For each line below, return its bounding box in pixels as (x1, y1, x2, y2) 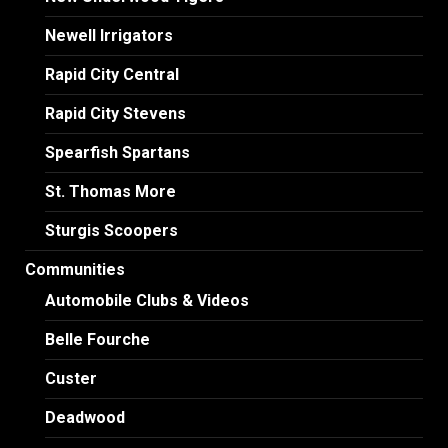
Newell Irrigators (45, 25, 173, 45)
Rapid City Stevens (45, 103, 186, 123)
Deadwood (45, 407, 125, 427)
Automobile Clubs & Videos (45, 290, 249, 310)
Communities (25, 259, 125, 279)
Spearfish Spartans (45, 142, 190, 162)
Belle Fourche (45, 329, 150, 349)
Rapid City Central (45, 64, 179, 84)
